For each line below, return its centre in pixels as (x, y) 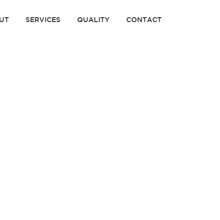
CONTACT (144, 20)
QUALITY (93, 20)
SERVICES (43, 20)
